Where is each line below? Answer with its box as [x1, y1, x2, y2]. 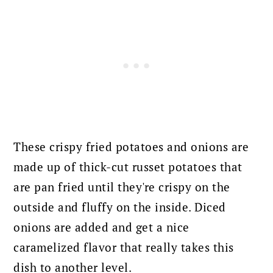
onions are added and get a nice [13, 219, 190, 235]
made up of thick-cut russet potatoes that [13, 159, 243, 174]
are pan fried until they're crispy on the [13, 179, 230, 194]
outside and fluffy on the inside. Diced [13, 199, 226, 214]
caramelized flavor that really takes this [13, 239, 234, 255]
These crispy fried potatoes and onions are [13, 139, 249, 154]
